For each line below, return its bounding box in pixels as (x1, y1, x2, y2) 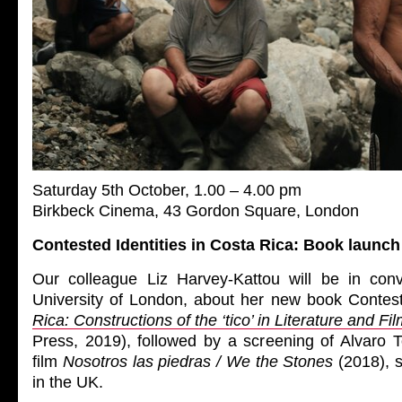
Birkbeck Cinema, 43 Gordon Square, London (32, 202, 359, 220)
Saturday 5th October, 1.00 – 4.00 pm (32, 181, 301, 199)
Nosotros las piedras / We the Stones (62, 353, 334, 371)
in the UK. (32, 373, 103, 391)
